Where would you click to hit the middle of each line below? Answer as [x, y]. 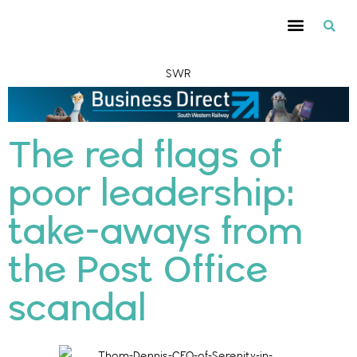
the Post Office [138, 272]
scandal [77, 310]
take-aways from [155, 233]
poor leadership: [151, 195]
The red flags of [145, 157]
